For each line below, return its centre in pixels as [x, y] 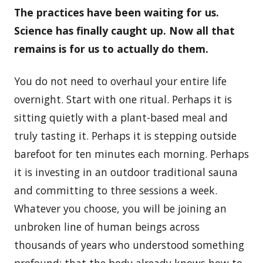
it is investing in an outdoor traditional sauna [126, 172]
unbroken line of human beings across [107, 226]
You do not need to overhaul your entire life [120, 81]
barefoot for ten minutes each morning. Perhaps [131, 154]
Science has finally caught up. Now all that [124, 30]
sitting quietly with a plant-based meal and [121, 117]
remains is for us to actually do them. [111, 48]
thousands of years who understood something [129, 245]
